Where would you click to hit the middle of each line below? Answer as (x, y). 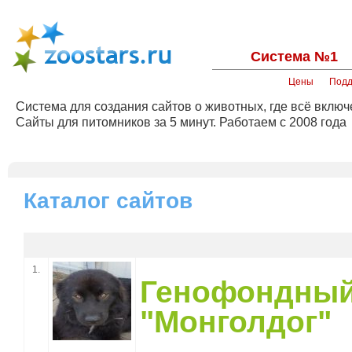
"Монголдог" (236, 322)
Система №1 (294, 57)
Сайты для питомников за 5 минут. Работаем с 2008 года (181, 122)
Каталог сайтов (108, 201)
